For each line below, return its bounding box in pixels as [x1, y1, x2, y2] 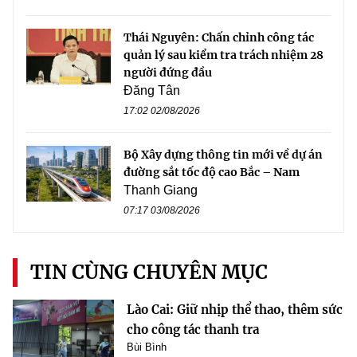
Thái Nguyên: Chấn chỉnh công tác [124, 29, 314, 45]
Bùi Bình [127, 340, 167, 353]
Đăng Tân [124, 83, 180, 97]
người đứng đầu [124, 65, 212, 80]
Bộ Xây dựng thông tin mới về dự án [124, 147, 323, 162]
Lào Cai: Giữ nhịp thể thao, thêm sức [127, 301, 343, 317]
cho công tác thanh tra [127, 321, 259, 337]
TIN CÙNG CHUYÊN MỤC [30, 259, 268, 284]
